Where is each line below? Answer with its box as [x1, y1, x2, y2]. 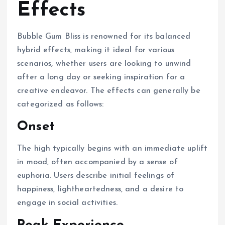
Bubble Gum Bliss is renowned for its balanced [17, 32, 191, 41]
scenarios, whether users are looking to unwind [17, 59, 191, 68]
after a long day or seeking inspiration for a [17, 73, 185, 81]
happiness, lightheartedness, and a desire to [17, 185, 184, 194]
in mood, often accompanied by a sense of [17, 158, 178, 167]
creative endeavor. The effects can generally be [17, 86, 200, 95]
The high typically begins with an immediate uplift [17, 145, 208, 153]
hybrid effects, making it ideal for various [17, 46, 175, 54]
